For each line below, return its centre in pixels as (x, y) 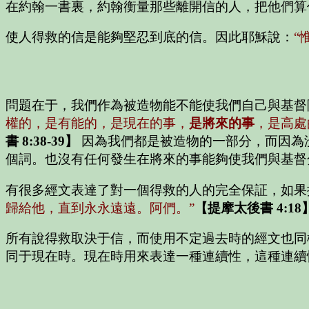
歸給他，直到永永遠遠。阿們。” (100, 208)
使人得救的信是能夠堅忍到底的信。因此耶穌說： (150, 37)
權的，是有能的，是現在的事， (97, 123)
